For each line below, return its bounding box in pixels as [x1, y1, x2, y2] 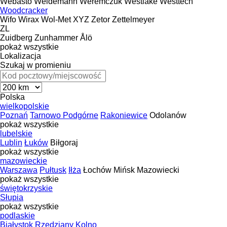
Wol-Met [41, 15, 71, 24]
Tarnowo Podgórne [30, 110, 98, 120]
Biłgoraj [50, 138, 78, 147]
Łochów [83, 165, 111, 174]
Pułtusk [40, 165, 66, 174]
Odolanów [149, 110, 186, 120]
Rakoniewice [100, 110, 147, 120]
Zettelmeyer [112, 15, 155, 24]
